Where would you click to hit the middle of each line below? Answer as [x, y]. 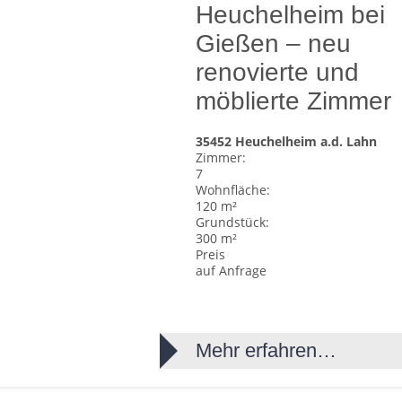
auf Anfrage [232, 271]
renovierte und [278, 72]
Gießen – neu [274, 44]
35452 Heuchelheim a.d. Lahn [287, 141]
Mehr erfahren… [267, 350]
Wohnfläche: [233, 190]
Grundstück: [233, 222]
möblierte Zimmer [294, 101]
